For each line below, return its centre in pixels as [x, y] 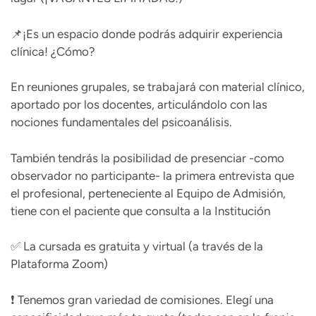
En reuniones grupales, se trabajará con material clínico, [158, 87]
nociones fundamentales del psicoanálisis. [121, 122]
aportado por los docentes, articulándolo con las [139, 105]
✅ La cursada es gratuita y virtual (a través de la [137, 247]
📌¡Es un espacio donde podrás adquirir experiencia [147, 34]
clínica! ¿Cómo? [53, 51]
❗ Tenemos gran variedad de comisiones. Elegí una [142, 299]
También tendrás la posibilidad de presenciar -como [147, 158]
